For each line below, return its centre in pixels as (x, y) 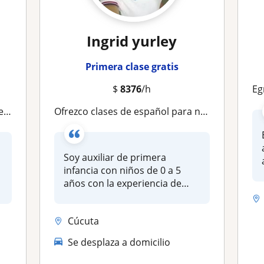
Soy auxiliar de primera (115, 157)
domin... (82, 196)
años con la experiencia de (123, 183)
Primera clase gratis (132, 67)
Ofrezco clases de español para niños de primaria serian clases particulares (131, 111)
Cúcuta (84, 221)
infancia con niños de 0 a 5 (123, 170)
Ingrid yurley (132, 41)
